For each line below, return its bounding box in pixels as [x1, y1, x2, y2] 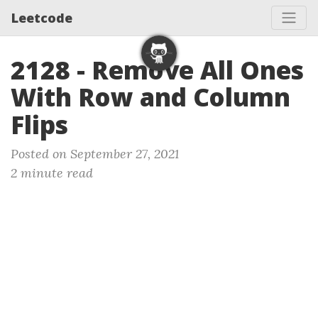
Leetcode [11, 9, 72, 26]
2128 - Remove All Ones [11, 53, 304, 87]
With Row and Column [11, 80, 290, 114]
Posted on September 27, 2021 [11, 146, 179, 162]
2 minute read [11, 165, 93, 181]
